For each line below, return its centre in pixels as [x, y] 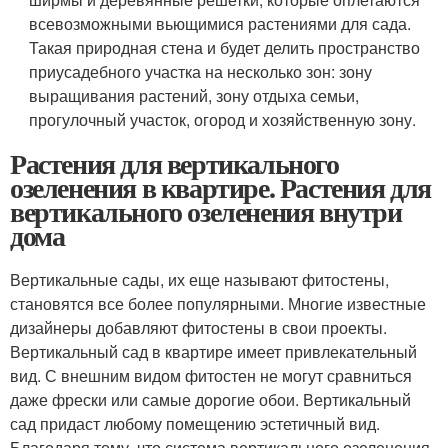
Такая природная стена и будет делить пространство [225, 47]
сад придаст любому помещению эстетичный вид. [195, 423]
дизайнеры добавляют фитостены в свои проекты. [198, 327]
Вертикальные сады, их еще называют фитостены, [199, 279]
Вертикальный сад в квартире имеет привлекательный [213, 351]
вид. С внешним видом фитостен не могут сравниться [211, 375]
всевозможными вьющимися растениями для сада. [220, 23]
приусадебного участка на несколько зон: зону [201, 71]
